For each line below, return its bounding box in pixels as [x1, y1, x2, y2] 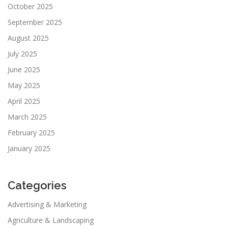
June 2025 [8, 65, 40, 75]
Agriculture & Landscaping [8, 215, 94, 225]
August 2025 [8, 33, 49, 43]
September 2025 [8, 17, 62, 27]
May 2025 [8, 80, 40, 91]
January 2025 [8, 144, 50, 154]
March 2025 [8, 112, 47, 122]
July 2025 [8, 49, 37, 59]
